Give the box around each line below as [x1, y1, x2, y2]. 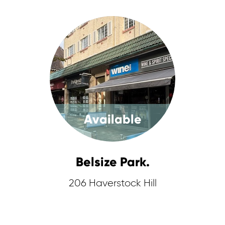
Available [83, 111, 142, 127]
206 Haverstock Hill [68, 178, 157, 188]
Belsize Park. [75, 154, 150, 170]
